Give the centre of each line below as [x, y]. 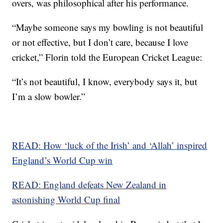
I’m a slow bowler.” [49, 96]
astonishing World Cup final [66, 199]
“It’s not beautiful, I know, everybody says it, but [105, 81]
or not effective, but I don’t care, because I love [100, 42]
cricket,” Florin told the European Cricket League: [107, 57]
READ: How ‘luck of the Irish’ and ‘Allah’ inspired [110, 145]
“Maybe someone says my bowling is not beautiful [108, 27]
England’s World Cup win [62, 160]
